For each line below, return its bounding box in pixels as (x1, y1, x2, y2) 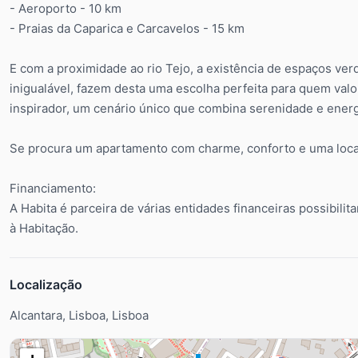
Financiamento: (10, 181, 96, 196)
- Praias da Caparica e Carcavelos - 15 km (10, 21, 245, 36)
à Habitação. (10, 221, 78, 236)
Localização (10, 276, 82, 292)
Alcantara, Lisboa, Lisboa (10, 308, 149, 323)
